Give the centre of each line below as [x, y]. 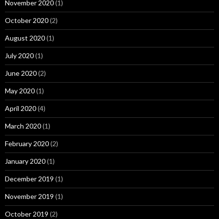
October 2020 [27, 20]
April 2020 [21, 108]
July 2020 [19, 55]
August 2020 [25, 38]
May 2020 [20, 91]
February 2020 [27, 143]
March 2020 [23, 126]
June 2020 [21, 73]
